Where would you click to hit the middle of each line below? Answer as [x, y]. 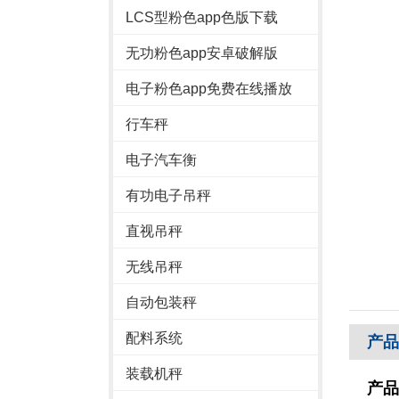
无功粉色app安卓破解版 [202, 53]
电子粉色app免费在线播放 [209, 89]
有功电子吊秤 [168, 195]
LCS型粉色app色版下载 [202, 17]
